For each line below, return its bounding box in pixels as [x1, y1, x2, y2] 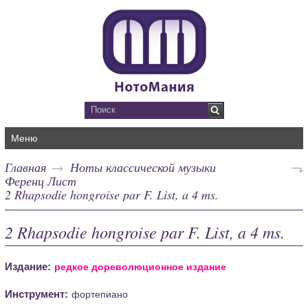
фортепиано [71, 288, 129, 300]
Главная [5, 158, 47, 175]
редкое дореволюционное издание [54, 261, 227, 272]
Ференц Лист [5, 172, 77, 189]
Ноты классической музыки [70, 158, 217, 175]
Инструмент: [5, 287, 69, 300]
